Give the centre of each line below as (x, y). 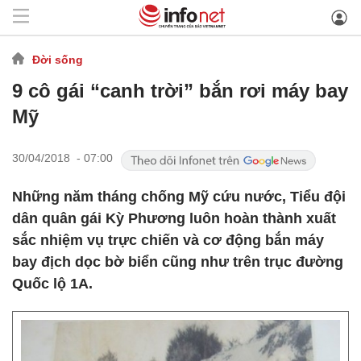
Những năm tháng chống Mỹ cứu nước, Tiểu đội (179, 197)
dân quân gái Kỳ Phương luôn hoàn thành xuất (174, 218)
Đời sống (58, 59)
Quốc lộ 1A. (52, 284)
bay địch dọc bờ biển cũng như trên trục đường (178, 262)
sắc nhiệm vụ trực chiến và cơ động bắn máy (168, 240)
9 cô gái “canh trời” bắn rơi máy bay (180, 91)
